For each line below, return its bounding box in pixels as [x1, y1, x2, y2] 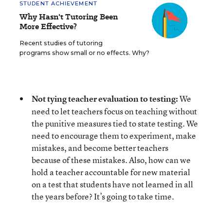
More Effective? [19, 21, 77, 32]
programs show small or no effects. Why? [19, 49, 149, 56]
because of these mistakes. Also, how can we [32, 154, 191, 165]
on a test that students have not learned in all [32, 179, 193, 190]
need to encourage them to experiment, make [32, 130, 196, 141]
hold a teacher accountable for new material [32, 166, 190, 178]
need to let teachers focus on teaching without [32, 106, 197, 117]
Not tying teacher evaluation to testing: [32, 93, 180, 104]
